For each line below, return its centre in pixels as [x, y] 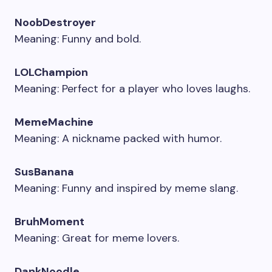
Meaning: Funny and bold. [78, 39]
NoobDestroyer [55, 22]
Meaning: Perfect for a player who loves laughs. [132, 89]
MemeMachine [54, 122]
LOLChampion [51, 72]
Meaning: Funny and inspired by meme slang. [126, 188]
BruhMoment [49, 222]
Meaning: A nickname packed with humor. [118, 138]
